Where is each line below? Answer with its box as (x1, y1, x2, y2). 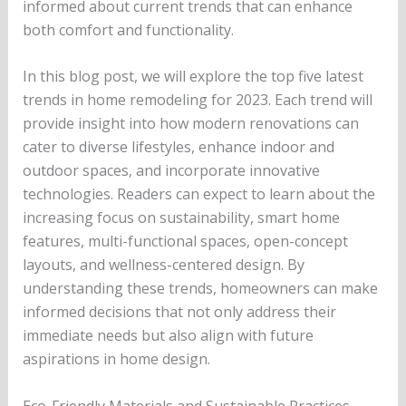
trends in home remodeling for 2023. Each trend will (22, 90, 372, 111)
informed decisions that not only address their (22, 302, 336, 323)
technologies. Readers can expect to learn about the (22, 184, 375, 205)
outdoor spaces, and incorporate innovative (22, 160, 320, 181)
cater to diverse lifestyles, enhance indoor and (22, 137, 334, 158)
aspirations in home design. (22, 349, 210, 370)
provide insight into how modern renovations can (22, 113, 359, 134)
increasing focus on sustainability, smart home (22, 208, 340, 228)
